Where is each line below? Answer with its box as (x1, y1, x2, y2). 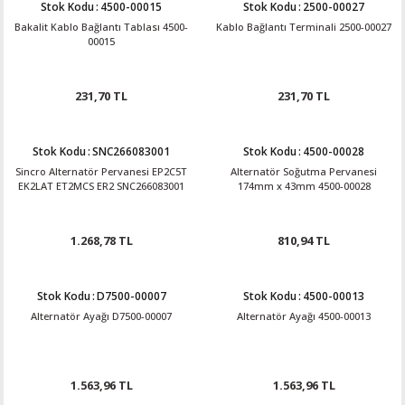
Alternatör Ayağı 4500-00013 (237, 309, 371, 323)
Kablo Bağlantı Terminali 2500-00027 (216, 20, 391, 33)
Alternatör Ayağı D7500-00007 (31, 309, 172, 323)
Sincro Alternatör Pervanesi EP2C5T (15, 165, 187, 178)
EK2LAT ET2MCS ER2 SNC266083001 (18, 179, 184, 193)
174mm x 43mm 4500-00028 (237, 179, 371, 193)
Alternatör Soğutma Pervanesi (231, 165, 377, 178)
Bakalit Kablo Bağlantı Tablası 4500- (14, 20, 188, 33)
